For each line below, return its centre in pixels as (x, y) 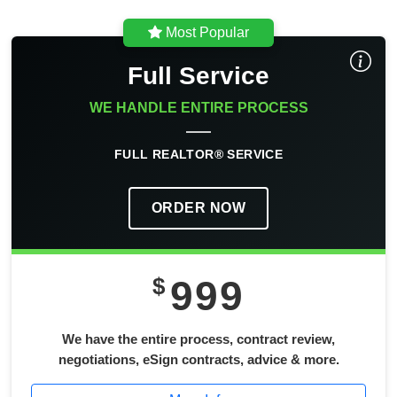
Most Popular (206, 33)
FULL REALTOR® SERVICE (198, 155)
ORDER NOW (198, 208)
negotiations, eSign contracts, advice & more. (198, 360)
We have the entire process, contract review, (198, 339)
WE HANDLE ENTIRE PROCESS (198, 108)
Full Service (198, 76)
